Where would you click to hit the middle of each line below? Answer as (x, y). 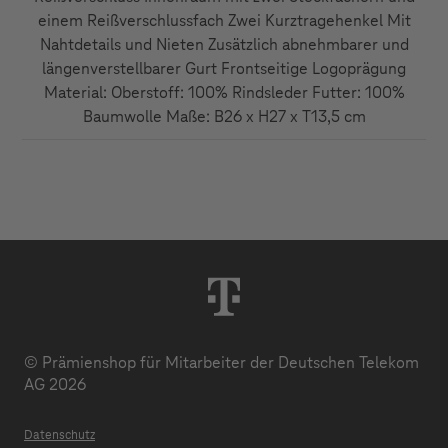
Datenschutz (59, 435)
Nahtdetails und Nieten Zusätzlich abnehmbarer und (224, 44)
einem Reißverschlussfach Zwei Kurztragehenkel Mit (224, 20)
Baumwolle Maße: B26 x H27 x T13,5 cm (224, 116)
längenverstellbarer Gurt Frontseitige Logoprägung (224, 68)
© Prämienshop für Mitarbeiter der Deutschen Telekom (221, 362)
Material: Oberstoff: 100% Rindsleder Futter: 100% (224, 92)
